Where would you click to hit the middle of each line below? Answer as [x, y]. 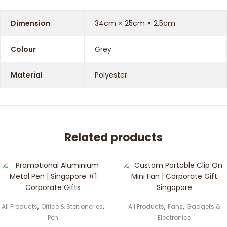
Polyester [111, 75]
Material [26, 75]
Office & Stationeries [72, 207]
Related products [113, 137]
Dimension [30, 23]
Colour [23, 49]
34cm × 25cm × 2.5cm [135, 23]
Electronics [174, 218]
